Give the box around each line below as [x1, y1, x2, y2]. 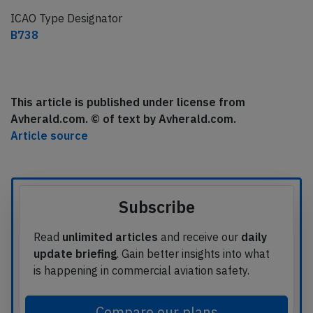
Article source [10, 129, 88, 143]
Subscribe [118, 196, 195, 218]
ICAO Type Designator [10, 11, 122, 26]
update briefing [34, 247, 117, 261]
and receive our [158, 230, 241, 245]
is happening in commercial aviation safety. [34, 263, 249, 278]
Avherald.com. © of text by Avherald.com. [10, 112, 236, 126]
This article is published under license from [10, 95, 245, 110]
